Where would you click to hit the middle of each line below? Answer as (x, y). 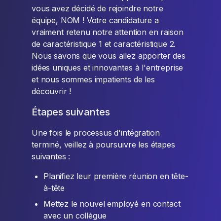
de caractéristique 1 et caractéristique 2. (104, 44)
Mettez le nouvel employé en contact (112, 204)
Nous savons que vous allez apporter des (109, 56)
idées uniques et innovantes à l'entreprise (108, 68)
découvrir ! (52, 92)
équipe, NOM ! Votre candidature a (95, 20)
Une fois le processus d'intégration (96, 133)
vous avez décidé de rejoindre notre (97, 9)
